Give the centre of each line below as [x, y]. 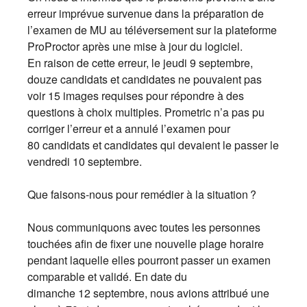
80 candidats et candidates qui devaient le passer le [153, 145]
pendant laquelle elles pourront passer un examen [149, 260]
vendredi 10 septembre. [85, 161]
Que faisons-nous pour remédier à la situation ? [142, 194]
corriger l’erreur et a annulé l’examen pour [129, 128]
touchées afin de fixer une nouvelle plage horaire [146, 244]
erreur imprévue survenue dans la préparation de [146, 13]
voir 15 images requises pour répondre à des [136, 96]
